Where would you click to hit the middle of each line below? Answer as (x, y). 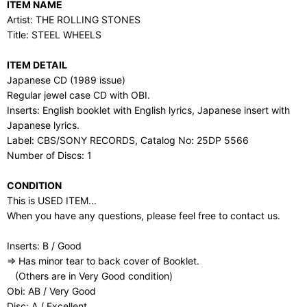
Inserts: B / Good (44, 246)
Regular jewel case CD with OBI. (78, 95)
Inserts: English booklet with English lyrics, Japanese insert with (148, 110)
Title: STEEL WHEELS (54, 35)
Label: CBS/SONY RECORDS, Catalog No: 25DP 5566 (128, 140)
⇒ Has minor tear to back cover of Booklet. (103, 261)
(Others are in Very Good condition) (90, 276)
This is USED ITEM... (52, 200)
